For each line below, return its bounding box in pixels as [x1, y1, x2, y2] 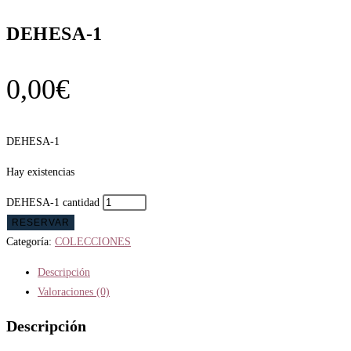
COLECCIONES [55, 235, 131, 248]
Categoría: [6, 235, 55, 248]
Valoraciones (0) [38, 285, 110, 298]
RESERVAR [12, 216, 70, 228]
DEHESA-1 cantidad [6, 196, 100, 208]
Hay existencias [6, 165, 74, 178]
